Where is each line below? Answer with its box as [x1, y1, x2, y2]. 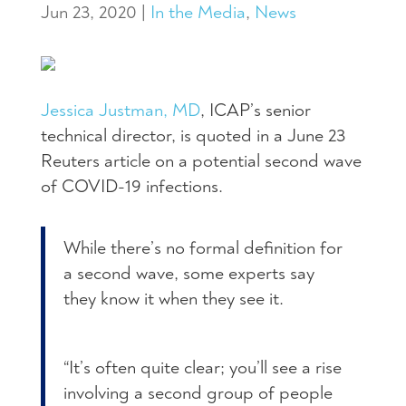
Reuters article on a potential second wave [41, 150, 362, 173]
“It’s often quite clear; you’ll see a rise [63, 356, 342, 380]
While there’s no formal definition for [63, 237, 343, 260]
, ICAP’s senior [200, 99, 311, 122]
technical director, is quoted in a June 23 [41, 124, 345, 148]
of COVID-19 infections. [41, 175, 223, 198]
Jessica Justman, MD [41, 99, 200, 122]
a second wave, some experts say [63, 262, 314, 285]
